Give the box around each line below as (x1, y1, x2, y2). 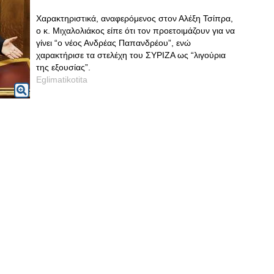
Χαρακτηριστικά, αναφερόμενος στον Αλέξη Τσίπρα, (36, 13, 233, 23)
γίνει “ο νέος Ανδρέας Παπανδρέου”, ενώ (36, 38, 191, 48)
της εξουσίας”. (36, 62, 91, 72)
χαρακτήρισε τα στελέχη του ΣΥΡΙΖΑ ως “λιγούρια (36, 50, 226, 60)
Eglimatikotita (36, 75, 87, 84)
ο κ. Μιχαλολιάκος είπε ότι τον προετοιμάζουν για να (36, 26, 235, 35)
